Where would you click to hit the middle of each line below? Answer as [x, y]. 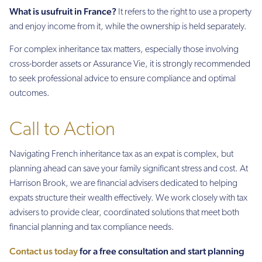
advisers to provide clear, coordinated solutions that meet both [124, 213]
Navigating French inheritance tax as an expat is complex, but [121, 155]
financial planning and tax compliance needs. [92, 228]
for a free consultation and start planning [162, 251]
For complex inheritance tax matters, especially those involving [124, 50]
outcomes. [30, 94]
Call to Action [62, 130]
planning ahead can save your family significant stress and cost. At [129, 169]
